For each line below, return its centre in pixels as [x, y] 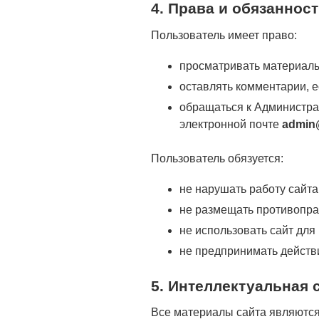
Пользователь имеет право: [224, 35]
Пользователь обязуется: [217, 158]
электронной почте [231, 124]
